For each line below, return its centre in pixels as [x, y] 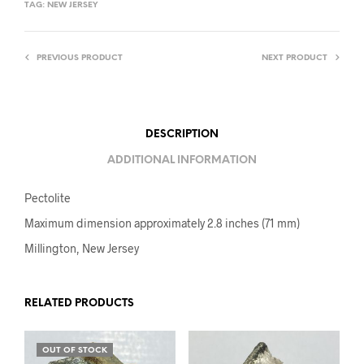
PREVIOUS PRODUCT [80, 58]
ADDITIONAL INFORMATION [182, 160]
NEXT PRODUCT [295, 58]
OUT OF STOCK [75, 351]
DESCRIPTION [182, 134]
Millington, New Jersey [82, 249]
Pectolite [48, 198]
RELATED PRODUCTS [79, 304]
